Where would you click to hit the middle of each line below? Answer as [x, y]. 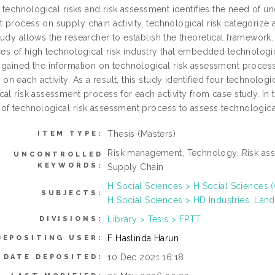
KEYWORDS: [70, 165]
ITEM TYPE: [70, 134]
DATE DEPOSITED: [53, 257]
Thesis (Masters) [142, 134]
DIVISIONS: [71, 219]
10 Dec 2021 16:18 [146, 257]
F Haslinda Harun [143, 238]
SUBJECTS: [72, 193]
